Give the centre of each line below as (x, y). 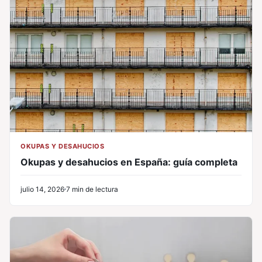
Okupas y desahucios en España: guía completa (129, 162)
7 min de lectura (92, 189)
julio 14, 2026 (42, 189)
